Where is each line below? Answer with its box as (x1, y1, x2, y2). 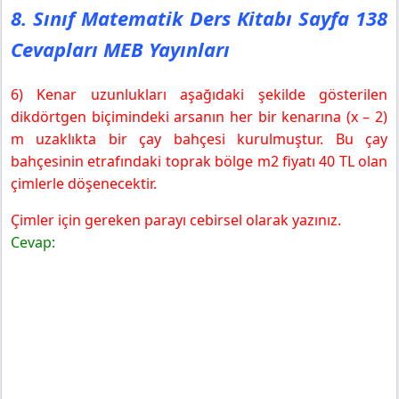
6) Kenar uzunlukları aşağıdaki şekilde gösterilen (11, 85, 387, 105)
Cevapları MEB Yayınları (11, 36, 230, 63)
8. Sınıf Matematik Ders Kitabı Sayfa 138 (11, 4, 387, 32)
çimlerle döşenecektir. (11, 174, 157, 194)
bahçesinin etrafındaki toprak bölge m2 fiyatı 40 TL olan (11, 151, 387, 172)
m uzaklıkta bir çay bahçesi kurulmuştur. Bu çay (11, 129, 387, 150)
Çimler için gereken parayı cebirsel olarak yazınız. (11, 210, 341, 231)
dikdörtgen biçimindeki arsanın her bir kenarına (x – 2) (11, 107, 387, 127)
